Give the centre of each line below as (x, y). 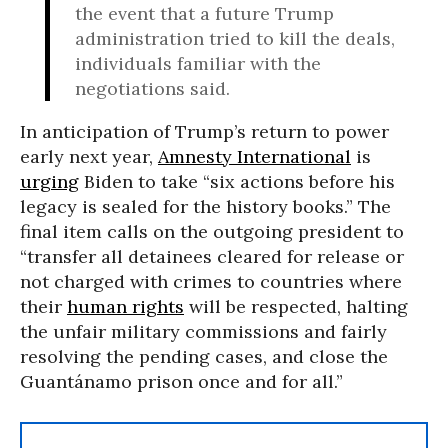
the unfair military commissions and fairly (203, 331)
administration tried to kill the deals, (235, 38)
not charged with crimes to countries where (211, 281)
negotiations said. (152, 88)
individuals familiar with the (198, 63)
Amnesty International (254, 156)
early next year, (89, 156)
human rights (125, 306)
